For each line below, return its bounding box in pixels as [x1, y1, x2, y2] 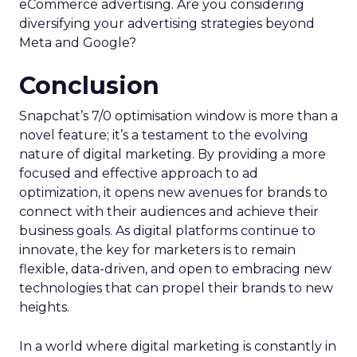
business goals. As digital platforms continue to [19, 240, 316, 256]
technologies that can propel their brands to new [19, 297, 333, 313]
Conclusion [19, 88, 159, 118]
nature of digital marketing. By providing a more [19, 163, 326, 179]
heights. [19, 316, 69, 332]
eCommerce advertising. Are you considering [19, 14, 304, 29]
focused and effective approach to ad [19, 182, 258, 198]
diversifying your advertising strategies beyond [19, 33, 315, 49]
